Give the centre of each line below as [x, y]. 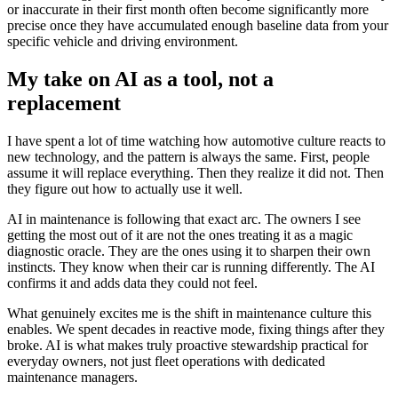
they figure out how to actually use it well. [125, 188]
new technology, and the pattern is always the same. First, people [188, 156]
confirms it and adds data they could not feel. [132, 283]
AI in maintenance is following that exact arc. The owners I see [184, 219]
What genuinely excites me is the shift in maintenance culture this [189, 313]
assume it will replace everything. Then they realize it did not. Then [195, 172]
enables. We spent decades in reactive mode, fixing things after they [196, 329]
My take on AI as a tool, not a [140, 79]
